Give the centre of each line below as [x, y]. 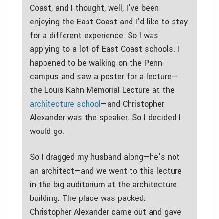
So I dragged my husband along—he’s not [105, 157]
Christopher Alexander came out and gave [106, 212]
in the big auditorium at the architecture [103, 184]
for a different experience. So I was [94, 35]
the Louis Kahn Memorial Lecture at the [102, 90]
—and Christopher [132, 104]
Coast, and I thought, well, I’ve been [94, 8]
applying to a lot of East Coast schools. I [105, 49]
